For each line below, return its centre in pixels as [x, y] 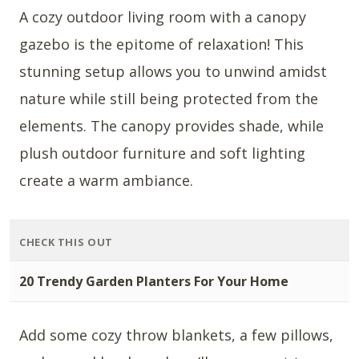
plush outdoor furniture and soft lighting [162, 153]
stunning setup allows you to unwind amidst [173, 72]
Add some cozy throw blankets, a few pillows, [176, 335]
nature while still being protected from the [169, 99]
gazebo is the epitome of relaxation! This [161, 44]
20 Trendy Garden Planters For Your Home [154, 282]
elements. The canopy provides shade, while [171, 126]
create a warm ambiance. [106, 181]
